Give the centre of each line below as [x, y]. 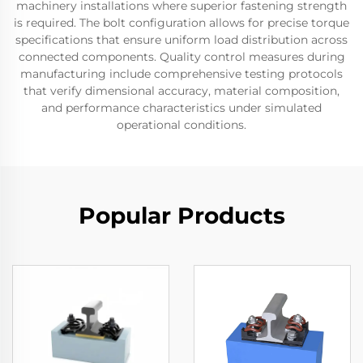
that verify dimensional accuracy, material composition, [181, 91]
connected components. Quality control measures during [181, 57]
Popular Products [181, 216]
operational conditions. [181, 125]
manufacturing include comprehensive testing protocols [181, 74]
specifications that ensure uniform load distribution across [181, 40]
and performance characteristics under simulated [181, 108]
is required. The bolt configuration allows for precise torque [181, 23]
